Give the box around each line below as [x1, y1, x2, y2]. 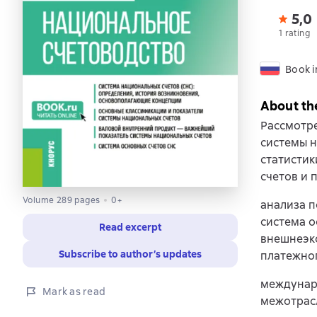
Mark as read [42, 284, 105, 298]
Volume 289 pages [23, 194, 100, 206]
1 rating [278, 28, 311, 39]
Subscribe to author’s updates [59, 247, 202, 260]
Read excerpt [99, 220, 161, 234]
